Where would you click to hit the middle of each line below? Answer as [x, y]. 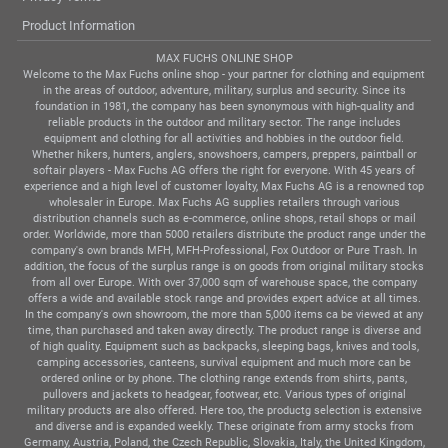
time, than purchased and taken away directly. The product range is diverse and [224, 330]
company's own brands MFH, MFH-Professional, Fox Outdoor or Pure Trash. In [224, 250]
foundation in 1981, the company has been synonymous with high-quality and [224, 106]
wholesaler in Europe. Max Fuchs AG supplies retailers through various [224, 202]
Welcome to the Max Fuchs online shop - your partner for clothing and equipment [224, 74]
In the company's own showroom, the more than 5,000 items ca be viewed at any [224, 314]
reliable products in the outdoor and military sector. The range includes [224, 122]
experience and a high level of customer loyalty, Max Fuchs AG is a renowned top [224, 186]
